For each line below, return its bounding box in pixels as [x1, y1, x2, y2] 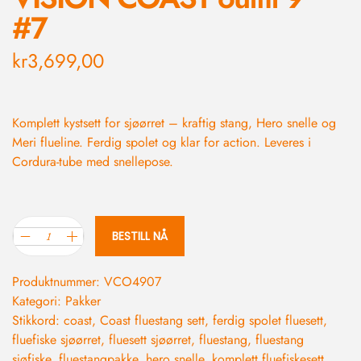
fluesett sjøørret [109, 330, 191, 350]
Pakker [65, 292, 101, 311]
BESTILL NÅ [112, 228, 168, 245]
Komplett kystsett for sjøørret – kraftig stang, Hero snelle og [12, 114, 336, 133]
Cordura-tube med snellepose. [12, 152, 173, 172]
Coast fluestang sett [100, 311, 205, 330]
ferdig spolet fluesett [213, 311, 323, 330]
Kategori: [12, 292, 65, 311]
